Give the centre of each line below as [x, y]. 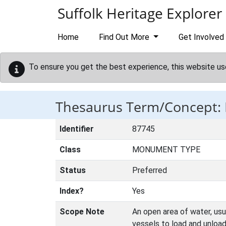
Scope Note [82, 212]
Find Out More [125, 37]
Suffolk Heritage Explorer [140, 13]
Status [73, 170]
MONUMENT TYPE [166, 150]
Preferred [150, 170]
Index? [72, 191]
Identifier [77, 129]
